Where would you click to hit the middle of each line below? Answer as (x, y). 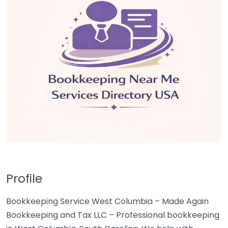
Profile (24, 178)
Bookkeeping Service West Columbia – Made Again (107, 201)
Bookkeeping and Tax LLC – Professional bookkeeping (113, 215)
